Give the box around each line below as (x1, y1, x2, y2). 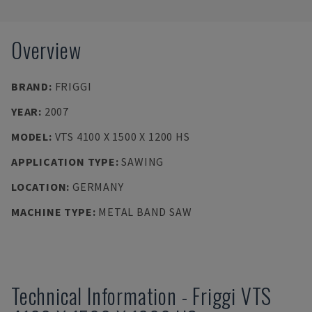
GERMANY (72, 180, 124, 194)
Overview (11, 34, 81, 65)
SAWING (121, 155, 164, 169)
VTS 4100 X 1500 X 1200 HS (54, 130, 190, 143)
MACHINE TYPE (11, 205, 93, 219)
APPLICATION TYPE (11, 155, 116, 169)
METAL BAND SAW (98, 205, 192, 219)
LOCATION (11, 180, 67, 194)
